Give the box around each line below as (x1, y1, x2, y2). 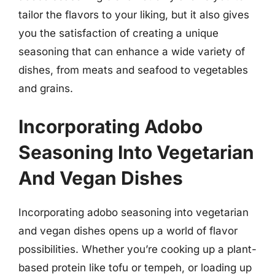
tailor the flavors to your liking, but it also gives (18, 9, 249, 21)
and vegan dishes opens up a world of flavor (18, 224, 238, 237)
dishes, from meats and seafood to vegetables (18, 64, 248, 76)
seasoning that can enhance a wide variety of (18, 45, 245, 58)
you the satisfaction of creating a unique (18, 27, 219, 39)
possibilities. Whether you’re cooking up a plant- (18, 242, 257, 255)
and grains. (18, 82, 73, 95)
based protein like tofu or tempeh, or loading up (18, 261, 252, 274)
